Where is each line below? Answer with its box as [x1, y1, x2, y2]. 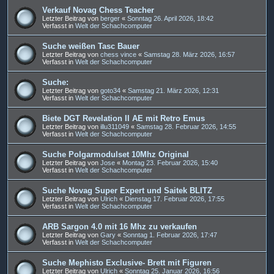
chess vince [100, 50, 136, 58]
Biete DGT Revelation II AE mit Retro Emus [42, 113, 205, 123]
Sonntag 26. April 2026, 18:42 [127, 14, 213, 22]
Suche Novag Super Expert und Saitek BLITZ [42, 185, 212, 195]
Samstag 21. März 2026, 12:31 [128, 86, 219, 94]
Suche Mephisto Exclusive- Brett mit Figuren [42, 257, 212, 267]
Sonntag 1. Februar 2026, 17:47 [123, 231, 217, 239]
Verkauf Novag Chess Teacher [42, 5, 154, 15]
